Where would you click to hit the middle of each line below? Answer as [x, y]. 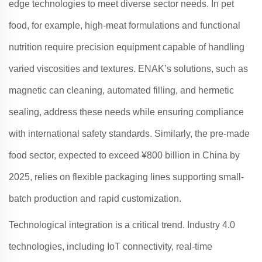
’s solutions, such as [206, 69]
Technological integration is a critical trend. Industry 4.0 [122, 225]
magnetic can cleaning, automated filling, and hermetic [121, 90]
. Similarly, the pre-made [200, 134]
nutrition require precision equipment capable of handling [127, 47]
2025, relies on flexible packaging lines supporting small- [126, 177]
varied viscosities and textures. [73, 69]
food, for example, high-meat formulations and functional [125, 25]
